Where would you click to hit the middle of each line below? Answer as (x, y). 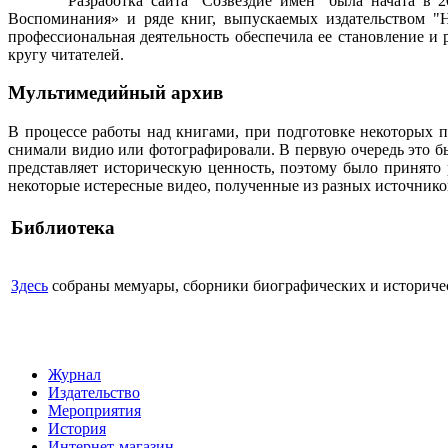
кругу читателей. (66, 54)
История (77, 429)
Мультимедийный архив (115, 93)
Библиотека (63, 227)
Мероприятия (94, 411)
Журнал (74, 375)
